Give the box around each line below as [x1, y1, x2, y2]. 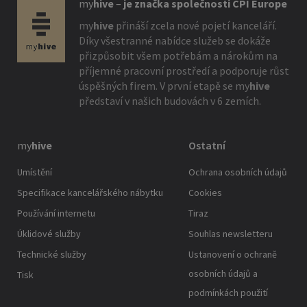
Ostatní [188, 138, 225, 153]
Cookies [188, 186, 222, 199]
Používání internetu [17, 207, 95, 220]
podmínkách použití [188, 286, 268, 299]
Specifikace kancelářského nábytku [17, 186, 163, 199]
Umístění [17, 166, 52, 179]
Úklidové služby [17, 228, 81, 241]
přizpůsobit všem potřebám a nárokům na [79, 49, 278, 63]
